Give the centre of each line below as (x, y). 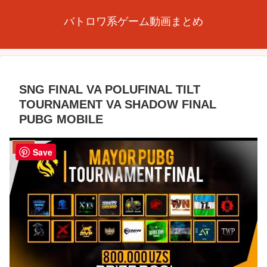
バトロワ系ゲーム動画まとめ (133, 21)
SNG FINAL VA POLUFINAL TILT (110, 89)
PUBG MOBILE (61, 119)
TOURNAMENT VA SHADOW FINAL (118, 104)
